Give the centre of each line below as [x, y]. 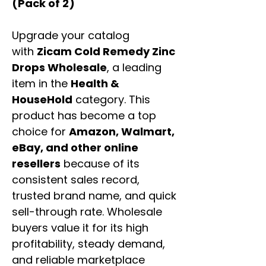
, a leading [134, 68]
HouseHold [42, 100]
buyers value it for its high [80, 228]
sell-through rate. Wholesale [87, 212]
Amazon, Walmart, [122, 132]
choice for [40, 132]
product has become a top [84, 116]
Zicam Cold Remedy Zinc [106, 52]
